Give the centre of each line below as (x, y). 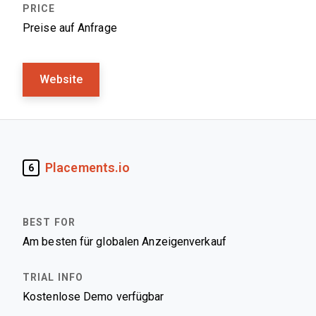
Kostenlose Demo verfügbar (93, 297)
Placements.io (88, 168)
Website (61, 79)
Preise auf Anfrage (70, 28)
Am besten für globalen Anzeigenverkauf (124, 242)
